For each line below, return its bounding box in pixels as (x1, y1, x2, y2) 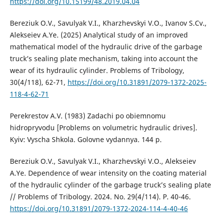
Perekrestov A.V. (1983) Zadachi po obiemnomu (9, 111, 166, 121)
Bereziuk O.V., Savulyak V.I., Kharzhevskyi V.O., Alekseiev (9, 156, 196, 166)
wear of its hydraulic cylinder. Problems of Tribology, (9, 66, 184, 75)
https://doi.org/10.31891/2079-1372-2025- (67, 77, 207, 87)
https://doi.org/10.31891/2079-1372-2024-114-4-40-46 (9, 204, 188, 214)
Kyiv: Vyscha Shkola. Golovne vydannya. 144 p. (9, 135, 162, 145)
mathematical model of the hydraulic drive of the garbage (9, 42, 202, 52)
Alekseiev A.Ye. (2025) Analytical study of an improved (9, 30, 188, 40)
